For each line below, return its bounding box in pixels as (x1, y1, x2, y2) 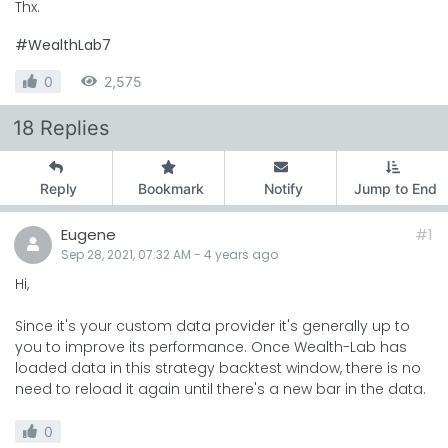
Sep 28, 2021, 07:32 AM (61, 245, 191, 263)
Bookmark (138, 179, 204, 197)
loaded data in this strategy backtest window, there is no (15, 357, 421, 378)
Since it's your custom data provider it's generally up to (15, 315, 410, 336)
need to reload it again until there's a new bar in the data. (15, 378, 426, 399)
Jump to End (353, 179, 437, 197)
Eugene (61, 223, 116, 245)
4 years (204, 245, 249, 263)
